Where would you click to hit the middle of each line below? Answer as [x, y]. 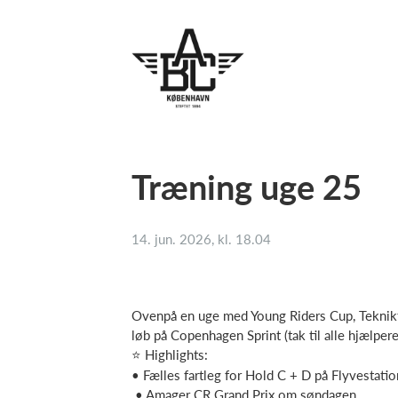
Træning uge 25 [247, 187]
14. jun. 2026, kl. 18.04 [201, 239]
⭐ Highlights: [170, 354]
